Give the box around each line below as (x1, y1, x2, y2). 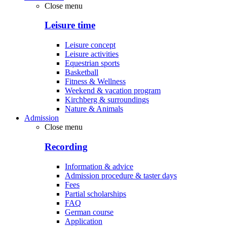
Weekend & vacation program (65, 86, 161, 95)
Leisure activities (65, 50, 119, 59)
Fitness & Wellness (65, 77, 126, 86)
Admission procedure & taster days (65, 171, 177, 180)
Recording (45, 141, 88, 152)
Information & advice (65, 162, 133, 171)
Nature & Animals (65, 104, 123, 113)
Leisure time (45, 20, 95, 31)
